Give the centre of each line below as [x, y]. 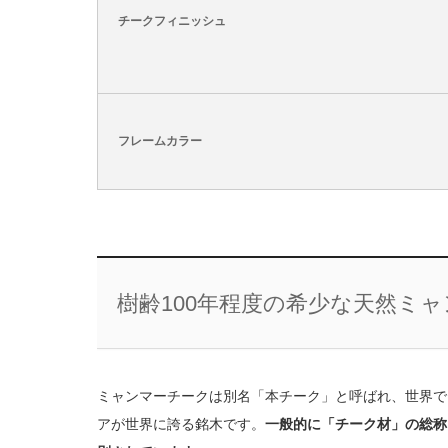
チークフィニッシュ [172, 21]
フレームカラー [160, 141]
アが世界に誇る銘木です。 [181, 424]
